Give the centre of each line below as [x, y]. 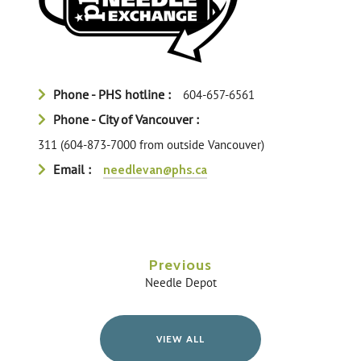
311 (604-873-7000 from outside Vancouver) [151, 145]
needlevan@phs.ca [156, 170]
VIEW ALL [180, 338]
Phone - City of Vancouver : [125, 120]
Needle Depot [180, 282]
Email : [71, 170]
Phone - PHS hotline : [111, 95]
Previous [180, 264]
